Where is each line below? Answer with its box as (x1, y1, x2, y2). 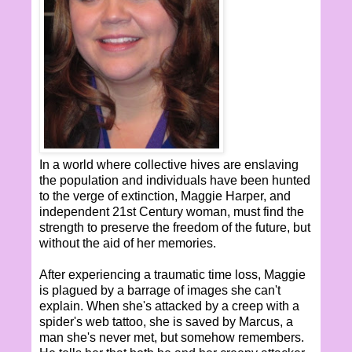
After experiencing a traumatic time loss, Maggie (39, 267, 306, 281)
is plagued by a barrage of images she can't (39, 283, 280, 297)
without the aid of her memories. (39, 236, 216, 250)
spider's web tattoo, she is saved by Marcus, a (39, 314, 293, 328)
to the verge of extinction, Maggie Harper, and (39, 189, 291, 203)
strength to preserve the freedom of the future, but (39, 220, 310, 234)
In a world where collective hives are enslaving (39, 157, 299, 171)
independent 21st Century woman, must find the (39, 204, 304, 218)
